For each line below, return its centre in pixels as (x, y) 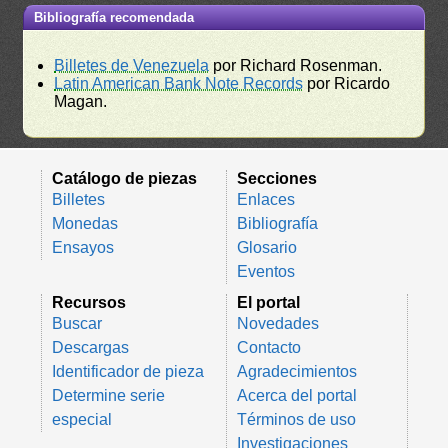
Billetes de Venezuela (132, 65)
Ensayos (83, 247)
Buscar (76, 323)
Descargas (90, 347)
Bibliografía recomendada (114, 17)
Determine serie (108, 395)
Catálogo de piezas (124, 178)
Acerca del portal (296, 395)
